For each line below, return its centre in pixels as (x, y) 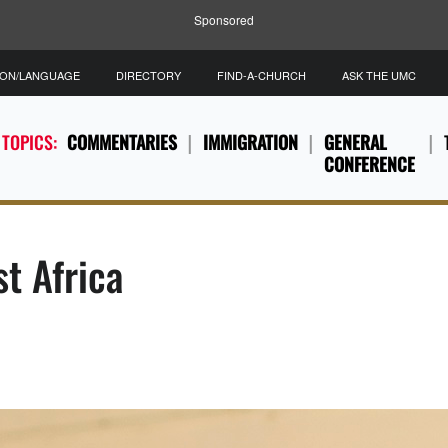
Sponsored (224, 19)
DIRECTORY (148, 75)
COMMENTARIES (122, 142)
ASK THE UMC (379, 75)
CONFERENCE (370, 164)
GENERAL (356, 142)
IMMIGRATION (251, 142)
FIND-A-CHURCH (261, 75)
